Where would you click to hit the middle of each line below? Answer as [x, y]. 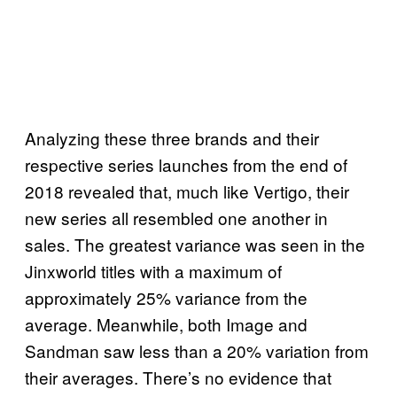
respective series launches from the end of [186, 164]
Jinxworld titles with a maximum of [153, 270]
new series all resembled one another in [176, 217]
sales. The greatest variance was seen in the [195, 244]
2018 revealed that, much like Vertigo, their [187, 191]
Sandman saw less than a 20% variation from [197, 350]
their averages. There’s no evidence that [178, 377]
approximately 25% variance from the [166, 297]
